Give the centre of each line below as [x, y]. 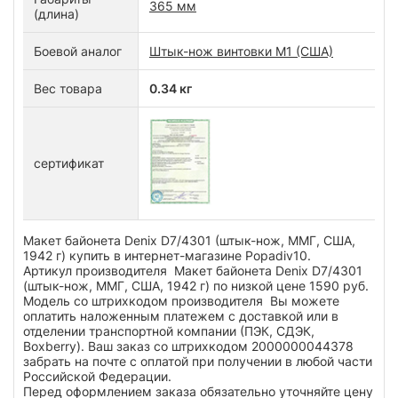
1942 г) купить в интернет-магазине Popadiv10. [169, 255]
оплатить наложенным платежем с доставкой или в [181, 315]
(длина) [56, 13]
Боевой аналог [78, 51]
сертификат [69, 163]
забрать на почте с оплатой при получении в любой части [198, 361]
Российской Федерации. [97, 376]
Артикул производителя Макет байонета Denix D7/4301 [193, 270]
